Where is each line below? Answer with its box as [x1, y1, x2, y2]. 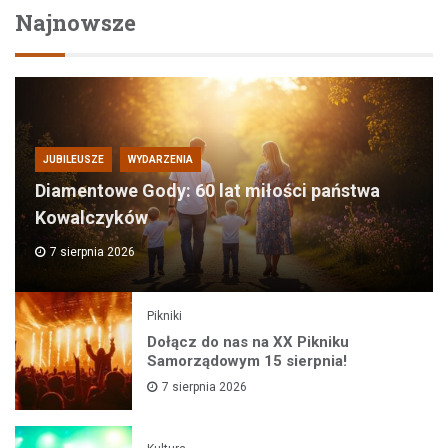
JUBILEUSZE [43, 154, 104, 166]
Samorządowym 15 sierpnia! [147, 352, 348, 370]
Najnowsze [15, 8, 136, 38]
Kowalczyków [35, 207, 148, 229]
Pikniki [147, 309, 183, 323]
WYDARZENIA [128, 154, 193, 166]
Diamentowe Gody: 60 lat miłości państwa [35, 180, 380, 202]
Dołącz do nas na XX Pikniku [147, 333, 350, 351]
